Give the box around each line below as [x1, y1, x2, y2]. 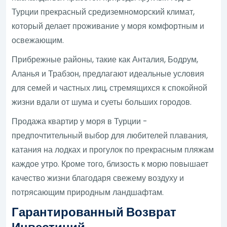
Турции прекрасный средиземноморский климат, [12, 6, 195, 18]
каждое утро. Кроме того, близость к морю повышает [12, 158, 209, 170]
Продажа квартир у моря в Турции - [12, 115, 148, 127]
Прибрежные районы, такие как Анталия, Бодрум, [12, 53, 199, 65]
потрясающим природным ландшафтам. [12, 186, 164, 198]
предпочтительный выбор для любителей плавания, [12, 129, 208, 141]
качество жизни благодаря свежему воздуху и [12, 172, 184, 184]
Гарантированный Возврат [12, 203, 177, 220]
